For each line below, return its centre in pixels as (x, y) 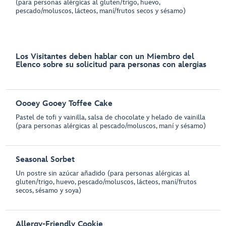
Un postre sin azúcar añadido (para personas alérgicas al (103, 173)
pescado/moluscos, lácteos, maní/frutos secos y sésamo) (101, 11)
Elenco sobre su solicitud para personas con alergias (111, 65)
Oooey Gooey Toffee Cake (64, 104)
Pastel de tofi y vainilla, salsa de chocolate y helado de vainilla (111, 117)
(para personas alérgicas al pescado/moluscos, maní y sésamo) (111, 126)
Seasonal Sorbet (45, 160)
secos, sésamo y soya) (49, 190)
